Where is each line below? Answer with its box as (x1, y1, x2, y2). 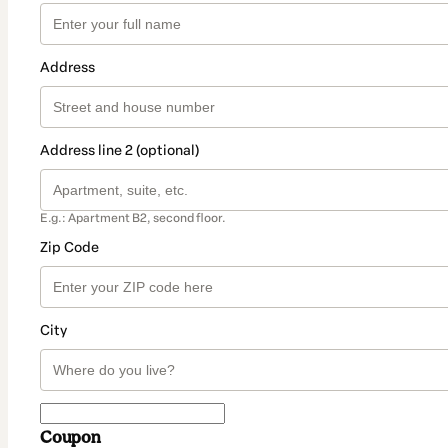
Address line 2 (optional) (40, 142, 199, 160)
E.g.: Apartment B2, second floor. (40, 211, 226, 226)
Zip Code (40, 239, 99, 257)
